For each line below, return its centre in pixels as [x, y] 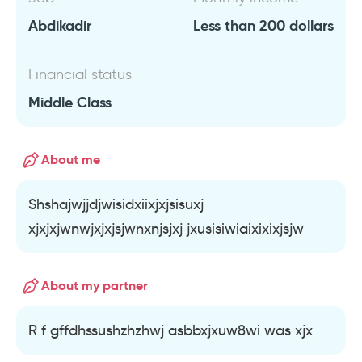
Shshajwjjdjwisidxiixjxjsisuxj [116, 204]
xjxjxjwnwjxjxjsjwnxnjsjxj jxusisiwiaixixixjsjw [166, 229]
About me [71, 160]
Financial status [80, 74]
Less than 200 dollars [263, 25]
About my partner [95, 286]
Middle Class [70, 102]
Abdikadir [60, 25]
